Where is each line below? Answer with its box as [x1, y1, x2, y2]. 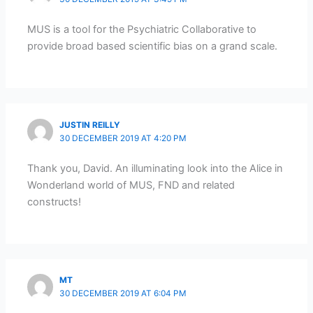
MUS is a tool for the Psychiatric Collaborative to [27, 23, 257, 36]
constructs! [27, 196, 82, 209]
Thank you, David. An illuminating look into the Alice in [27, 162, 284, 175]
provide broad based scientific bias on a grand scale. [27, 40, 278, 53]
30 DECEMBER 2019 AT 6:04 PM [59, 289, 187, 299]
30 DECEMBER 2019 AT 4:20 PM [59, 133, 187, 143]
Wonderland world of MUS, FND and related [27, 179, 235, 192]
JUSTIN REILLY [59, 119, 121, 130]
